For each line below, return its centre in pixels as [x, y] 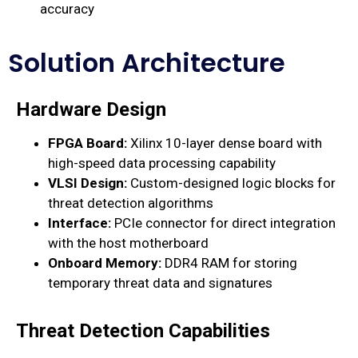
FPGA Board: [88, 143]
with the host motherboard [128, 243]
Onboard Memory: [105, 263]
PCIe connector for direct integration [223, 223]
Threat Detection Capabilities [143, 331]
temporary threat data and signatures [160, 283]
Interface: [80, 223]
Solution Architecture [147, 63]
